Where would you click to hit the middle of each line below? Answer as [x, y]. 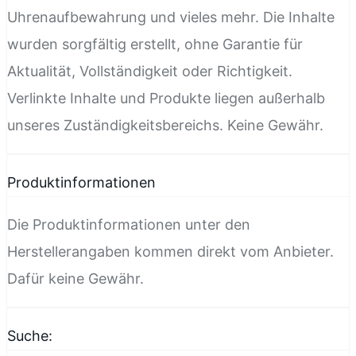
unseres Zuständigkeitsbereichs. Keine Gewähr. [165, 125]
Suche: [30, 335]
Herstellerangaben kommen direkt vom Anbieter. [170, 251]
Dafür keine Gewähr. [75, 278]
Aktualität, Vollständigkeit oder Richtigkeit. [150, 71]
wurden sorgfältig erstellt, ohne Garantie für [155, 44]
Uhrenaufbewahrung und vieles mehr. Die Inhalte [171, 17]
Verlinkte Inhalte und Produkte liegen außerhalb [166, 98]
